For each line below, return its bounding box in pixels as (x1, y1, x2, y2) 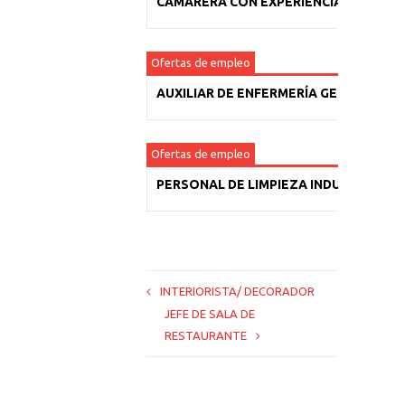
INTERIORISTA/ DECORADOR (160, 285, 315, 297)
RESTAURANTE (165, 329, 247, 342)
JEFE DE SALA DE (165, 307, 255, 320)
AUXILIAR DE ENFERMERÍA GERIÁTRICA (156, 86, 395, 100)
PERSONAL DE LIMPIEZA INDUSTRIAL (156, 177, 386, 192)
